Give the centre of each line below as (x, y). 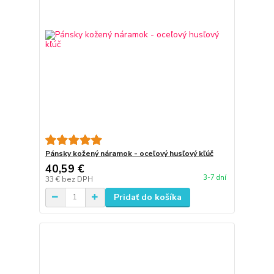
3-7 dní (214, 178)
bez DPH (77, 179)
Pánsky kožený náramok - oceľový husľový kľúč (129, 153)
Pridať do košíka (147, 197)
